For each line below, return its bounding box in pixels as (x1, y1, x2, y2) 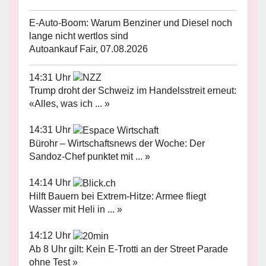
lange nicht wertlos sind (29, 30, 128, 41)
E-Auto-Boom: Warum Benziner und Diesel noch (29, 17, 232, 28)
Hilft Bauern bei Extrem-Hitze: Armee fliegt (29, 191, 206, 201)
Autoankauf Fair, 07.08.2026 (29, 43, 148, 54)
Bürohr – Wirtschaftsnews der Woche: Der (29, 138, 205, 149)
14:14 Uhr (29, 178, 73, 188)
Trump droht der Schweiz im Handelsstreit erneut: (29, 85, 236, 96)
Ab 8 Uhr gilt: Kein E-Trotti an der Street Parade (29, 243, 228, 254)
